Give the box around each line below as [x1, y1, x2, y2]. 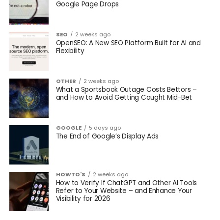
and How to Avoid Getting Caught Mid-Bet [55, 92, 192, 102]
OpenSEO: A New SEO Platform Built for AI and [55, 38, 201, 48]
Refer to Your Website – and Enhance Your [55, 186, 192, 195]
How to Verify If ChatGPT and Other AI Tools [55, 178, 197, 188]
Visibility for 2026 [55, 193, 110, 203]
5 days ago [88, 123, 121, 132]
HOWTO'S [55, 170, 85, 178]
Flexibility [55, 46, 84, 55]
